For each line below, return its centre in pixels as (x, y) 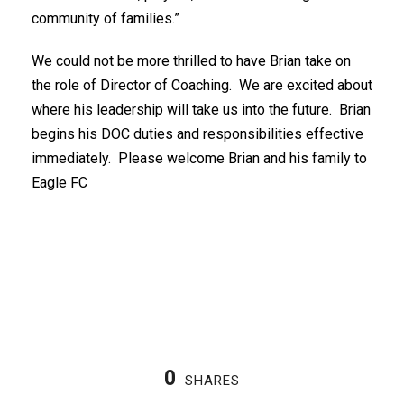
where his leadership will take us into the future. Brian (201, 110)
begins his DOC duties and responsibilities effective (197, 134)
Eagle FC (79, 183)
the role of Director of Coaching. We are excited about (202, 85)
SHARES (212, 381)
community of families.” (106, 18)
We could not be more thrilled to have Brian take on (191, 61)
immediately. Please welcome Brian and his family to (199, 158)
